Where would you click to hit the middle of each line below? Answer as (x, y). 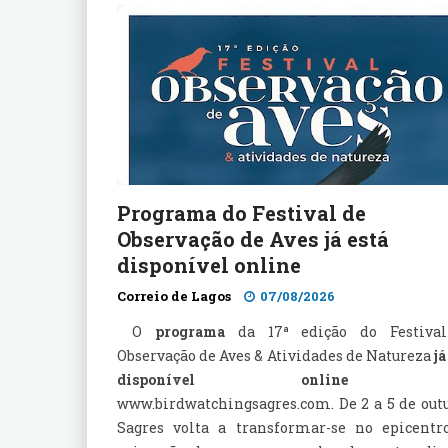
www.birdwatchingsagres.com (224, 403)
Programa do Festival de (241, 213)
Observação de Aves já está (253, 239)
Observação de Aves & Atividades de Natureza (275, 355)
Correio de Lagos (174, 296)
